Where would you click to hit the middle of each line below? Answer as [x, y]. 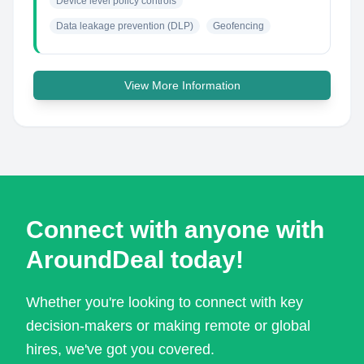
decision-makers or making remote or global [168, 326]
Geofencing [238, 26]
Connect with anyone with [175, 230]
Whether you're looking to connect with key [165, 302]
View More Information [182, 85]
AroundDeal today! [135, 260]
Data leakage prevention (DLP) [125, 26]
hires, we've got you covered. [120, 349]
